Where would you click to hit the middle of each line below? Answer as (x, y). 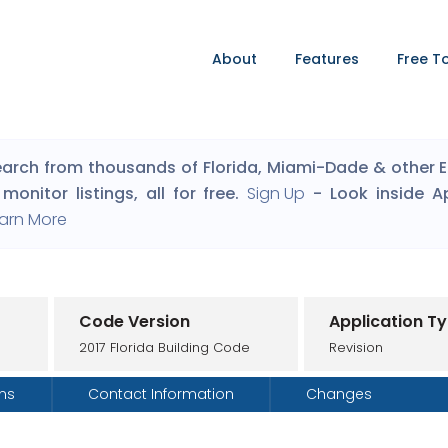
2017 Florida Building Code (165, 347)
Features (327, 59)
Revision (356, 347)
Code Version (135, 321)
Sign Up (276, 193)
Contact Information (160, 394)
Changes (338, 394)
